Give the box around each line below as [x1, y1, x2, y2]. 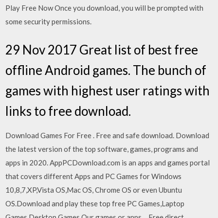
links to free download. [5, 103, 131, 119]
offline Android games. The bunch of [5, 62, 207, 78]
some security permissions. [5, 17, 92, 26]
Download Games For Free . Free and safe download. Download [5, 130, 210, 140]
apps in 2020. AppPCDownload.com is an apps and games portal [5, 158, 210, 167]
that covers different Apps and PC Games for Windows [5, 171, 182, 181]
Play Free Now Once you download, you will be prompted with [5, 3, 204, 12]
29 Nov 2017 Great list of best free [5, 41, 199, 57]
